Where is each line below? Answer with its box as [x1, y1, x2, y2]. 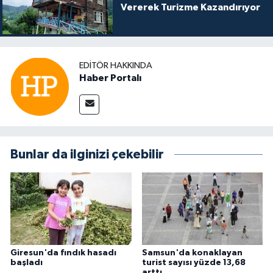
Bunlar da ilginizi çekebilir [10, 148, 164, 161]
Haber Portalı [79, 73, 141, 83]
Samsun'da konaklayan [141, 248, 243, 257]
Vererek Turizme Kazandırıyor [120, 2, 260, 12]
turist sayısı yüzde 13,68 [141, 258, 246, 267]
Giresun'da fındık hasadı [10, 248, 116, 257]
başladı [10, 258, 43, 267]
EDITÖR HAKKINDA [79, 60, 152, 70]
